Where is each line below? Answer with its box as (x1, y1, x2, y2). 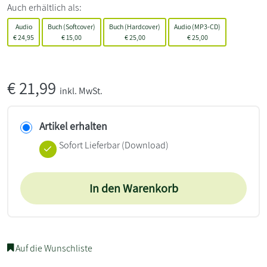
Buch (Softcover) (48, 21, 95, 31)
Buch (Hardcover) (109, 21, 160, 31)
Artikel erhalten (39, 119, 107, 133)
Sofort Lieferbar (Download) (58, 138, 169, 151)
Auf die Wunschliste (14, 241, 92, 254)
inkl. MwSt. (60, 84, 103, 97)
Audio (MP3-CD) (174, 21, 221, 31)
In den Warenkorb (89, 180, 178, 196)
